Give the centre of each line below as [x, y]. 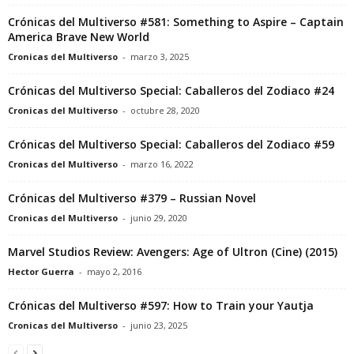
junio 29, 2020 [159, 218]
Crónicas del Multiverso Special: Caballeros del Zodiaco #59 [171, 145]
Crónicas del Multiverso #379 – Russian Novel [132, 198]
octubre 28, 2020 [165, 111]
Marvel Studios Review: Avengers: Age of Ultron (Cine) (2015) [173, 252]
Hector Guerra [41, 272]
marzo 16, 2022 [162, 164]
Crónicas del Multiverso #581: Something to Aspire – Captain [176, 22]
